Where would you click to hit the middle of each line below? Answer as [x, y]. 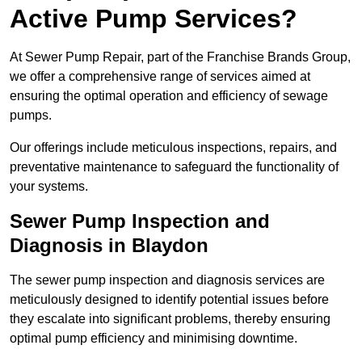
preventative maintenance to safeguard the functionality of [174, 167]
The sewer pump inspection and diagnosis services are [167, 280]
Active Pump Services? [154, 19]
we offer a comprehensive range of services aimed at [160, 77]
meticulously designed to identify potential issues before [169, 300]
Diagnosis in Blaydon [109, 246]
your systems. [49, 187]
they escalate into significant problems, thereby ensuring [170, 319]
